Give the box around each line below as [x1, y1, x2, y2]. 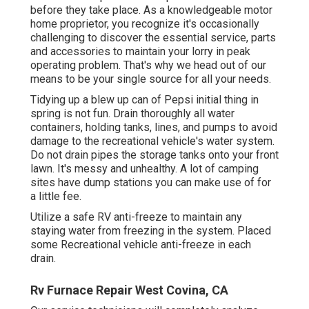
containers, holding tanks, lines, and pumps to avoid [30, 121, 277, 134]
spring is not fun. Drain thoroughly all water [30, 107, 235, 121]
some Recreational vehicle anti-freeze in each [30, 238, 251, 252]
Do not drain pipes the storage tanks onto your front [30, 148, 279, 162]
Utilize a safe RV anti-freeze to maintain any [30, 210, 242, 224]
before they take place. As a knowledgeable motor [30, 3, 272, 17]
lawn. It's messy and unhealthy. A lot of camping [30, 162, 259, 176]
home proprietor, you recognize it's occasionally [30, 17, 259, 31]
